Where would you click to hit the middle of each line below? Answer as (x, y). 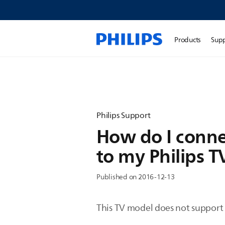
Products (188, 40)
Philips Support (124, 116)
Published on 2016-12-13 (136, 177)
